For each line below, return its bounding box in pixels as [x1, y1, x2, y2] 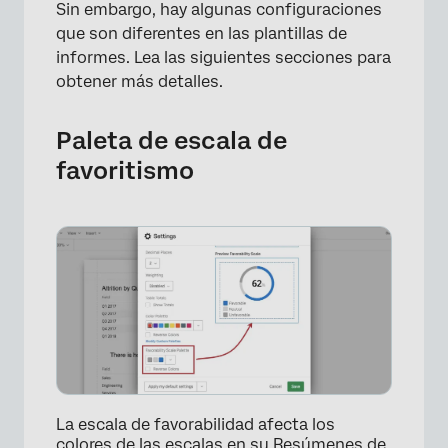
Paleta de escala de [56, 126, 287, 156]
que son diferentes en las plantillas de [56, 24, 347, 44]
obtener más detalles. [56, 72, 223, 92]
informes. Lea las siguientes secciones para [56, 48, 391, 68]
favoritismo [56, 156, 194, 186]
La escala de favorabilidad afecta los [56, 415, 335, 435]
